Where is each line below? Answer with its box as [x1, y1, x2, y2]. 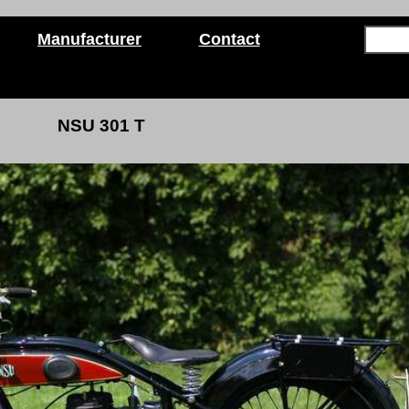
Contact [198, 30, 260, 48]
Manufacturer [37, 30, 142, 48]
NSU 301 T [58, 116, 146, 135]
